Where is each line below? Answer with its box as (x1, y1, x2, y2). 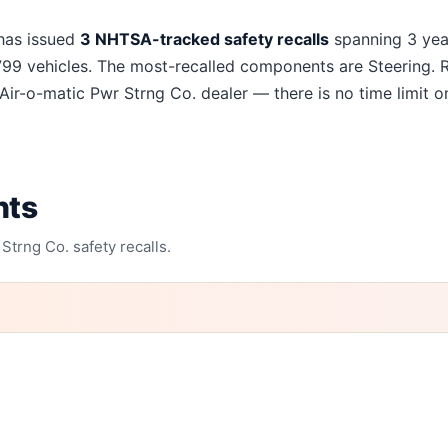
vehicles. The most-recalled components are (22, 56, 368, 76)
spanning (329, 29, 407, 49)
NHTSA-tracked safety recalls (91, 29, 329, 49)
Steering (368, 56, 431, 76)
